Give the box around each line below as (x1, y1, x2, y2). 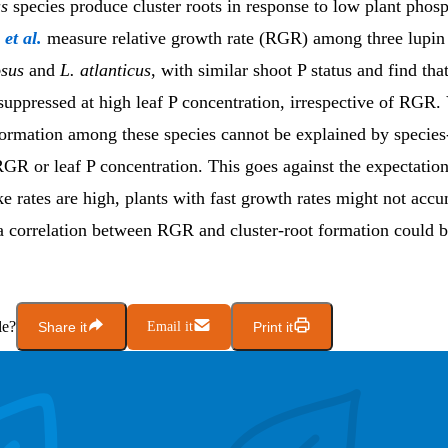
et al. (5, 28, 42, 49)
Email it (147, 318, 193, 334)
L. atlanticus (60, 60, 151, 81)
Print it (253, 318, 293, 335)
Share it (38, 318, 87, 335)
